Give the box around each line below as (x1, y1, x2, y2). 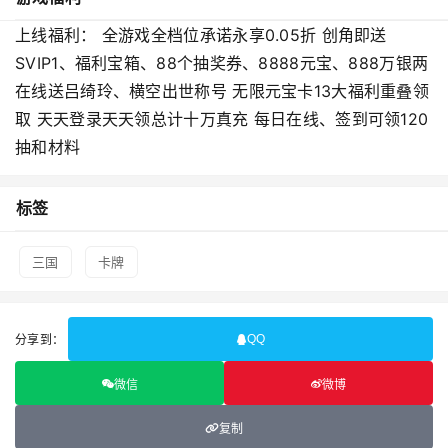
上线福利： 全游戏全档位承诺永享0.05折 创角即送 (15, 25, 387, 45)
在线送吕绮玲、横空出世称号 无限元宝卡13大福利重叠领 (15, 81, 430, 101)
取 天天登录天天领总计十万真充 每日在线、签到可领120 (15, 109, 429, 129)
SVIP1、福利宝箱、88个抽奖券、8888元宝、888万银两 (15, 53, 429, 73)
